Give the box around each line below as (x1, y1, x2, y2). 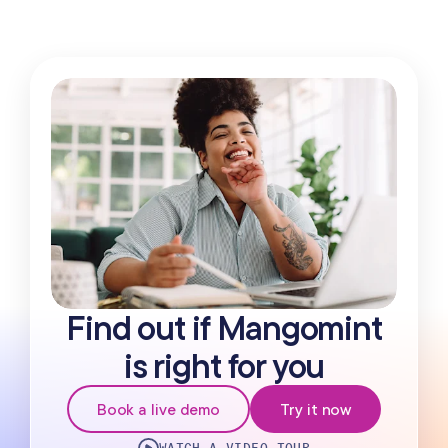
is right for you (123, 343, 325, 387)
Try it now (280, 398, 352, 419)
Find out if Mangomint (65, 305, 383, 349)
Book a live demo (96, 398, 221, 419)
